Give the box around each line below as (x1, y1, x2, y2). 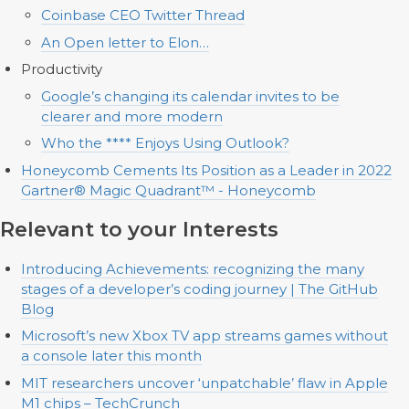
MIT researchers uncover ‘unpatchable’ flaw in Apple (20, 373, 388, 392)
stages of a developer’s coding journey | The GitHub (20, 279, 378, 298)
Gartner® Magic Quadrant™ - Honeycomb (20, 181, 316, 199)
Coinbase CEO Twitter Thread (41, 6, 245, 24)
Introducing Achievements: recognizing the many (20, 259, 364, 278)
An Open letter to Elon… (41, 33, 209, 51)
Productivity (20, 60, 102, 78)
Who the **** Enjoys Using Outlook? (41, 134, 289, 152)
